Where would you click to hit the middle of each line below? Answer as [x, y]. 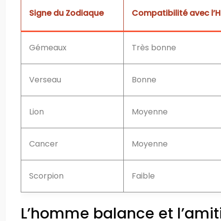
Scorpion [46, 176]
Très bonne [154, 47]
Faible [143, 176]
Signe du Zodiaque [66, 13]
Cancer [44, 144]
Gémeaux [48, 47]
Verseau [45, 79]
